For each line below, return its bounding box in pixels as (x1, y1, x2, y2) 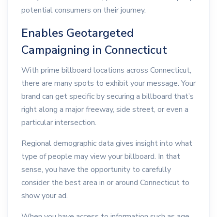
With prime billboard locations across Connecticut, (21, 65, 191, 76)
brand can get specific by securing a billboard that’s (21, 91, 194, 102)
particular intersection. (21, 117, 96, 128)
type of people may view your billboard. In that (21, 151, 180, 162)
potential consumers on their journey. (21, 5, 146, 16)
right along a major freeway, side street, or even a (21, 104, 188, 115)
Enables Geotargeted (21, 25, 134, 41)
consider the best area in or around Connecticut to (21, 177, 189, 188)
